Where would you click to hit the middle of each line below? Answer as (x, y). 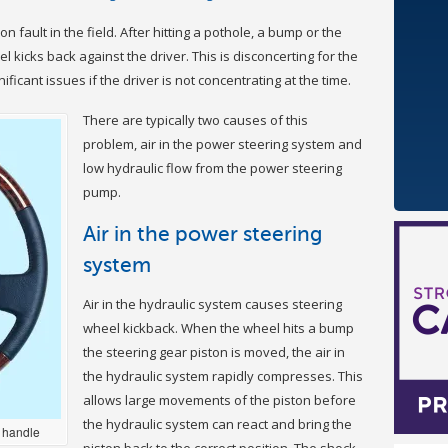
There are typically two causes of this (195, 119)
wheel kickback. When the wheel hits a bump (218, 327)
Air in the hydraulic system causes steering (212, 303)
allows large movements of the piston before (219, 399)
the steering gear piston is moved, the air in (214, 351)
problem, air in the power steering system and (222, 143)
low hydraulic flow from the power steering (212, 167)
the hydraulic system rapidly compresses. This (223, 375)
